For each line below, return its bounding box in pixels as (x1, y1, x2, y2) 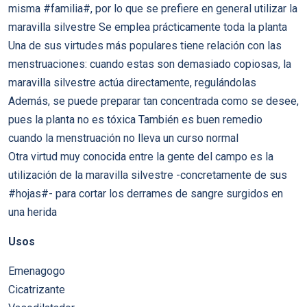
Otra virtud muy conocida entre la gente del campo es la (8, 150, 273, 163)
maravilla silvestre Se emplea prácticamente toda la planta (8, 21, 287, 34)
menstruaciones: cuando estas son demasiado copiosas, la (8, 58, 291, 71)
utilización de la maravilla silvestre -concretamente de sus (8, 169, 287, 182)
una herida (8, 206, 57, 219)
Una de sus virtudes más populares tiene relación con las (8, 39, 282, 52)
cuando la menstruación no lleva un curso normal (8, 132, 238, 145)
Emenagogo (8, 265, 65, 278)
